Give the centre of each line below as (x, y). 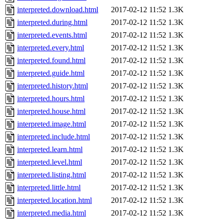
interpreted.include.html (54, 137)
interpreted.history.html (53, 86)
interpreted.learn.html (50, 150)
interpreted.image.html (52, 124)
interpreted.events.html (52, 35)
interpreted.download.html (58, 10)
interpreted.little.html (49, 188)
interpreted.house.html (51, 111)
